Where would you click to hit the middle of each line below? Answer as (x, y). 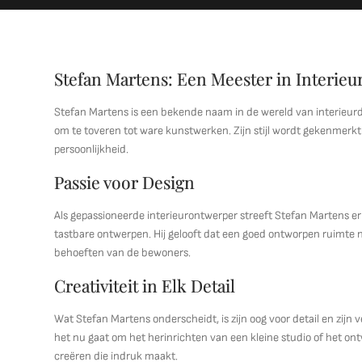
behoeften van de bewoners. (123, 253)
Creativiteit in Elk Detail (145, 285)
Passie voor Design (125, 182)
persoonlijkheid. (92, 149)
